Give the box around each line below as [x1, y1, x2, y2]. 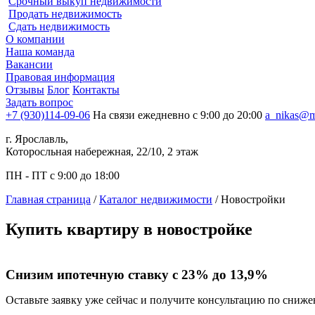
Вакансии [6, 58, 53, 70]
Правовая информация [6, 71, 115, 83]
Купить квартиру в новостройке [6, 219, 252, 238]
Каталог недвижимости [99, 193, 212, 205]
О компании [6, 33, 65, 45]
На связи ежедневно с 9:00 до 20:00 [93, 109, 262, 121]
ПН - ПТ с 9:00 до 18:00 [6, 169, 120, 181]
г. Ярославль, [6, 133, 68, 145]
